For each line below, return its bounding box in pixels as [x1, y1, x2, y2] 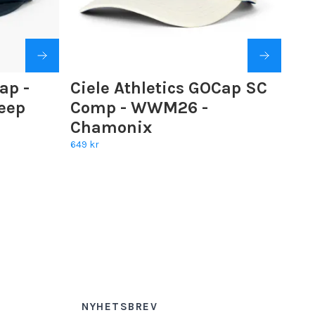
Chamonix [70, 117, 152, 137]
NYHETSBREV [82, 300, 157, 313]
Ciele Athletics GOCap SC [70, 78, 267, 98]
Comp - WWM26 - [70, 98, 208, 117]
